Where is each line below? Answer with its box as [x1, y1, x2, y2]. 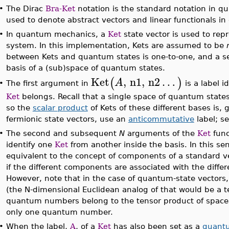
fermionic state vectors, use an [6, 114, 128, 124]
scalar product [32, 103, 88, 112]
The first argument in [6, 78, 91, 87]
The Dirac [6, 4, 45, 13]
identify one [6, 140, 55, 149]
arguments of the [124, 129, 197, 138]
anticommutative [128, 114, 194, 124]
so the [6, 103, 33, 112]
